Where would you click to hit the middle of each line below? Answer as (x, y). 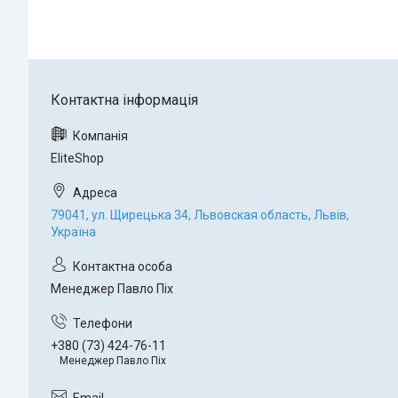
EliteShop (77, 159)
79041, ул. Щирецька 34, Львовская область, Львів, (200, 215)
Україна (73, 232)
